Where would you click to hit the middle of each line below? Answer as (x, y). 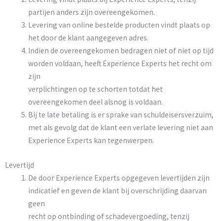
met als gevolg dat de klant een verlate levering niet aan (120, 128)
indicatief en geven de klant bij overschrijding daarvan (117, 190)
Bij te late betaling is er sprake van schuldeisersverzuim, (121, 115)
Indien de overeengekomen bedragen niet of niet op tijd (121, 51)
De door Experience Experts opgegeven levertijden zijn (119, 178)
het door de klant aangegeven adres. (88, 38)
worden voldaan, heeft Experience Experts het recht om (120, 64)
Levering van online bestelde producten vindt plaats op (119, 25)
